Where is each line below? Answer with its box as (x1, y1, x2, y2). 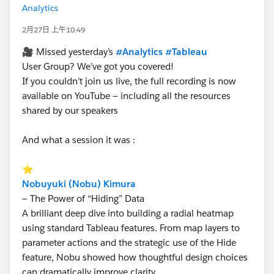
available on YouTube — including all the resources (22, 90, 231, 102)
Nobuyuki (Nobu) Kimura (22, 178, 136, 190)
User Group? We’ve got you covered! (22, 61, 176, 72)
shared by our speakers (22, 105, 120, 116)
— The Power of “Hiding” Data (22, 193, 147, 204)
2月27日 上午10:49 (22, 24, 85, 35)
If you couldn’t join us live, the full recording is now (22, 75, 236, 87)
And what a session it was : (22, 134, 138, 146)
